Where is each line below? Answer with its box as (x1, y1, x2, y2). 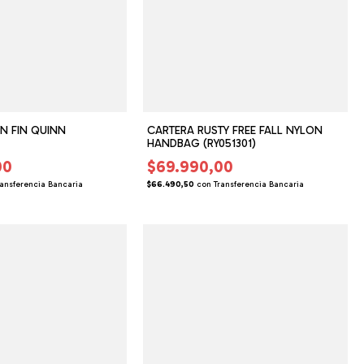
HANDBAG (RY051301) (147, 136, 257, 150)
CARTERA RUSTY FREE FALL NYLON (147, 123, 323, 137)
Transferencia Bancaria (214, 179, 305, 189)
